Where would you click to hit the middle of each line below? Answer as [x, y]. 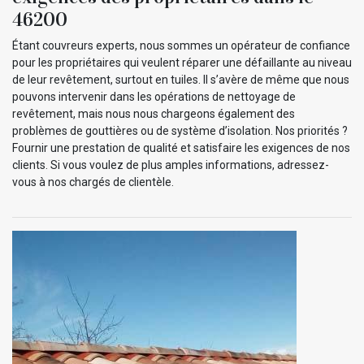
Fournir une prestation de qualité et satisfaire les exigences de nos [181, 147]
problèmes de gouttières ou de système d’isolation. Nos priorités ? [180, 130]
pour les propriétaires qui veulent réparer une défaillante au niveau [182, 62]
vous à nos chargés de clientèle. [93, 182]
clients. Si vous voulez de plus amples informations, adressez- [171, 165]
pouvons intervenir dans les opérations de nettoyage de [154, 96]
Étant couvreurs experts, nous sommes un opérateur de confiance [181, 45]
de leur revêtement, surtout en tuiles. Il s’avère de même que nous [181, 79]
